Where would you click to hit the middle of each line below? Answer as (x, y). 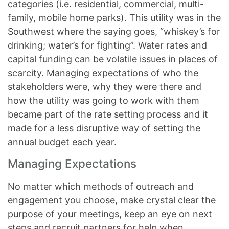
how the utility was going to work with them (104, 100)
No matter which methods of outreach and (101, 186)
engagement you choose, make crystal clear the (112, 200)
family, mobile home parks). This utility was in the (114, 18)
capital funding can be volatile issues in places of (113, 59)
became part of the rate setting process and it (108, 114)
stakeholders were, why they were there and (105, 87)
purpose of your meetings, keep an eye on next (110, 214)
